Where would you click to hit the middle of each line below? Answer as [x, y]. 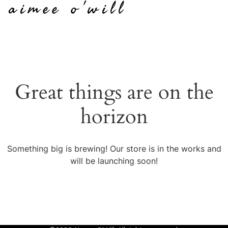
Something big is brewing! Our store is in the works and [114, 149]
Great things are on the [114, 92]
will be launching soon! [114, 161]
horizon [114, 117]
